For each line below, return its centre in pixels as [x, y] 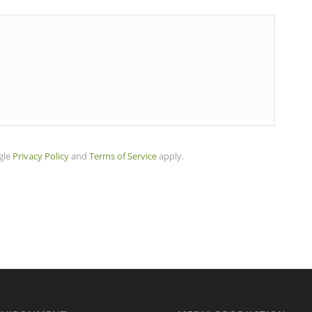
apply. [170, 156]
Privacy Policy [41, 156]
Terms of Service [123, 156]
